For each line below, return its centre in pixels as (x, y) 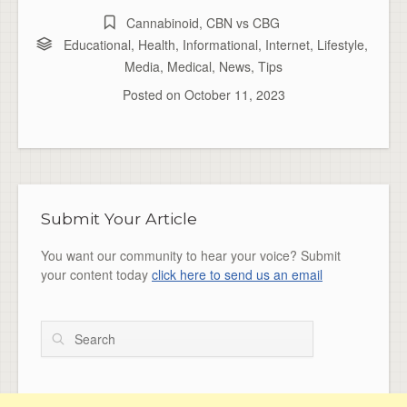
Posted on (153, 94)
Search (61, 330)
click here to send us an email (237, 275)
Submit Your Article (119, 218)
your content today (96, 275)
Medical (189, 66)
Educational (97, 44)
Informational (220, 44)
